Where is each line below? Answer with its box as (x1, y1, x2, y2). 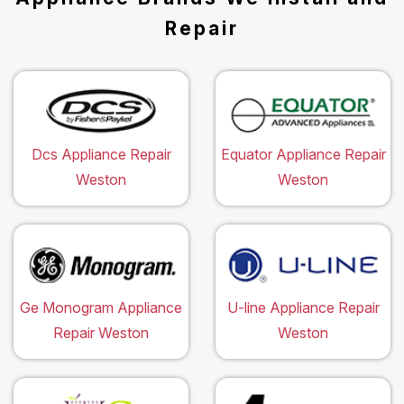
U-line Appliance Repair (226, 298, 380, 317)
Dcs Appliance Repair (31, 144, 171, 163)
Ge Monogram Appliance (20, 298, 182, 317)
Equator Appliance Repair (220, 144, 386, 163)
